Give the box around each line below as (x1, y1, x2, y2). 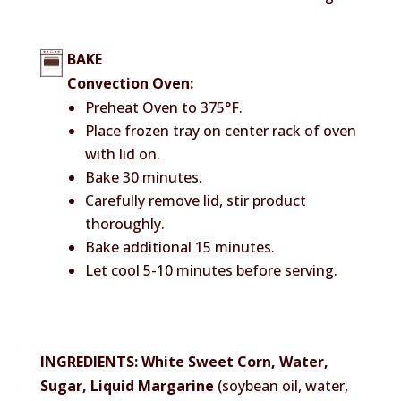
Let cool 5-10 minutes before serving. (84, 260, 337, 280)
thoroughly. (84, 213, 165, 234)
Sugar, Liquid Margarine (39, 375, 214, 396)
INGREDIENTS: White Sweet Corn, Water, (39, 351, 328, 371)
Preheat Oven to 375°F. (84, 97, 243, 117)
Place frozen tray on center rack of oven (84, 120, 356, 141)
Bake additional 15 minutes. (84, 236, 275, 257)
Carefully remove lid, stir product (84, 190, 306, 210)
